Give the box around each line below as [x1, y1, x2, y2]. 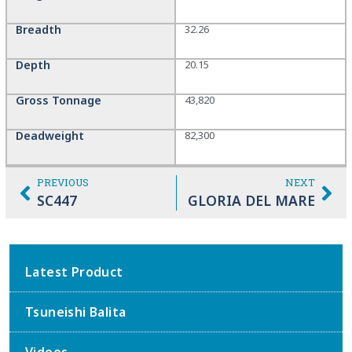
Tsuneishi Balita [25, 303, 126, 321]
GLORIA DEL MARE [188, 191, 315, 211]
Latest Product [25, 263, 123, 281]
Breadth [15, 22, 61, 38]
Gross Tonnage [15, 93, 101, 108]
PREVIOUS [37, 176, 89, 189]
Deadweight [15, 128, 84, 144]
